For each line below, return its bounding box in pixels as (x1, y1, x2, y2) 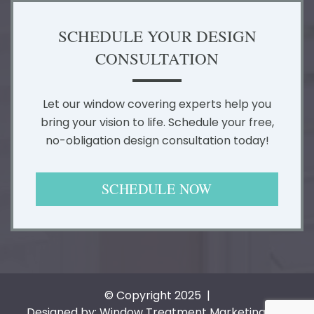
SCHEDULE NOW (102, 179, 212, 199)
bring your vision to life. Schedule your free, (40, 114, 274, 131)
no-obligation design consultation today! (45, 132, 269, 149)
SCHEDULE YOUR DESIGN (57, 25, 257, 47)
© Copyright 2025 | (104, 287, 210, 304)
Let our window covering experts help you (43, 96, 271, 113)
